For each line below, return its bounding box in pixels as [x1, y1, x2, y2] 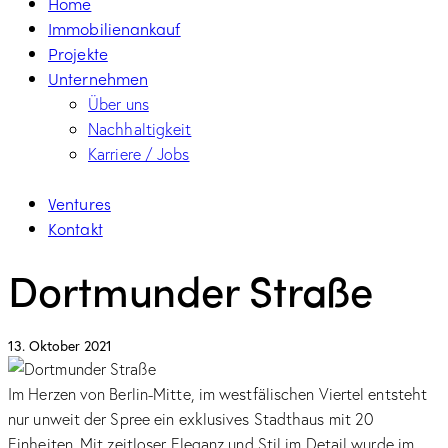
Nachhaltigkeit [88, 118, 192, 140]
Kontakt [48, 217, 103, 241]
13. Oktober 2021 [8, 335, 112, 355]
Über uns [88, 93, 149, 115]
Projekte [48, 42, 108, 66]
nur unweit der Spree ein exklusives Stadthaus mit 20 [8, 407, 374, 429]
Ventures [48, 192, 111, 216]
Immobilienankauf [48, 17, 181, 41]
